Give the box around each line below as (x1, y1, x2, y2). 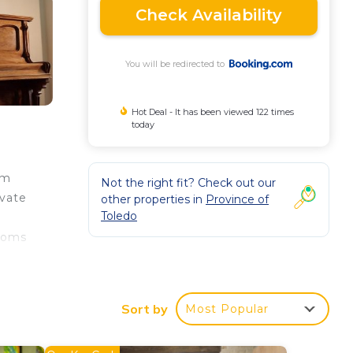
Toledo (101, 208, 137, 223)
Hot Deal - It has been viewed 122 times (131, 106, 294, 117)
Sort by (121, 301, 168, 318)
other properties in (101, 191, 206, 206)
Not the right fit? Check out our (101, 175, 276, 190)
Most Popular (185, 302, 269, 317)
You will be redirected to (125, 58, 230, 69)
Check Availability (136, 5, 282, 24)
